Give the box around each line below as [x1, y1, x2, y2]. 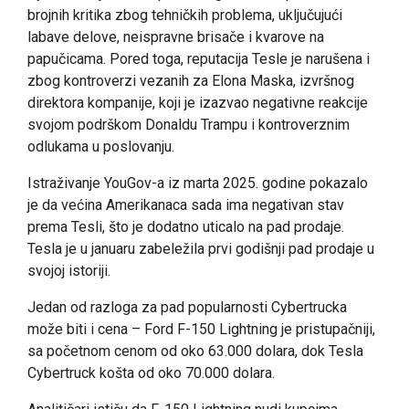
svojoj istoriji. [27, 261, 110, 279]
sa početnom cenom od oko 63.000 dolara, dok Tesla [27, 341, 363, 360]
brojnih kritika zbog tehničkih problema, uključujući [27, 5, 342, 24]
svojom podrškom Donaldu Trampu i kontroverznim [27, 115, 350, 133]
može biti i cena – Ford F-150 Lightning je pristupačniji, [27, 320, 375, 338]
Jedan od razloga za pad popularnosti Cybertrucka [27, 298, 347, 316]
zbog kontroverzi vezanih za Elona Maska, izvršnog [27, 71, 354, 89]
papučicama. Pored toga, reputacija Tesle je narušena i [27, 49, 370, 68]
